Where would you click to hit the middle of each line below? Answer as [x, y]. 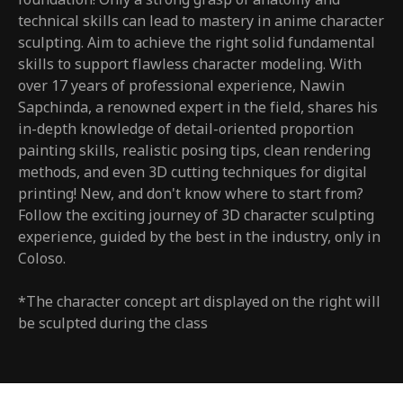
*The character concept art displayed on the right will [199, 302]
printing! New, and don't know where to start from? [191, 194]
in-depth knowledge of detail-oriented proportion [186, 129]
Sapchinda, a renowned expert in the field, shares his [198, 107]
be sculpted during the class [113, 323]
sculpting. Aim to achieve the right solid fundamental [197, 43]
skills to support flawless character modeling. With [190, 64]
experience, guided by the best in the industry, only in [199, 237]
